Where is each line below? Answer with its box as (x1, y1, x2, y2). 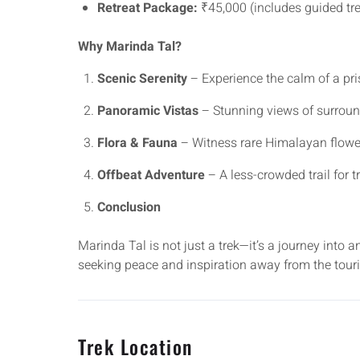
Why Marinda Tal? (78, 37, 182, 56)
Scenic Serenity (97, 69, 187, 88)
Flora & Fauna (97, 133, 178, 153)
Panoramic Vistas (97, 101, 198, 121)
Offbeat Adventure (97, 166, 205, 185)
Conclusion (97, 198, 161, 217)
